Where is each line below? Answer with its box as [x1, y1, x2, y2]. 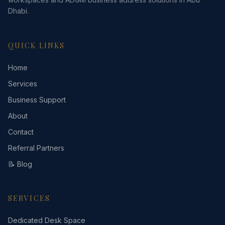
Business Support [8, 95, 66, 104]
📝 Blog [8, 160, 32, 168]
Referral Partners [8, 144, 64, 152]
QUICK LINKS [8, 41, 65, 50]
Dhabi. [8, 7, 29, 15]
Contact [8, 128, 34, 136]
